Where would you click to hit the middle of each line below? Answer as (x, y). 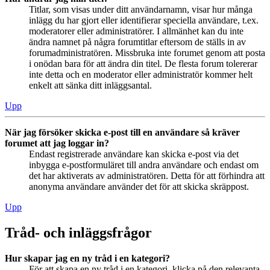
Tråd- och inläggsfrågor (78, 232)
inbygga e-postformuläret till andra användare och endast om (144, 165)
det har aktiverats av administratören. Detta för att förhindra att (147, 175)
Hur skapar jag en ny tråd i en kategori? (87, 258)
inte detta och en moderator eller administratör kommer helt (141, 74)
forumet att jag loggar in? (57, 143)
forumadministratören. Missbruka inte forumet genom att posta (147, 52)
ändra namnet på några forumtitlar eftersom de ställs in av (137, 42)
